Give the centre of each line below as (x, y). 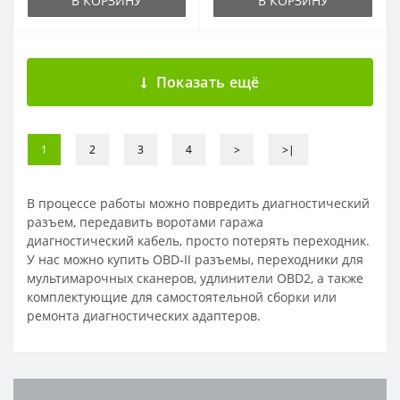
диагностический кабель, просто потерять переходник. (198, 240)
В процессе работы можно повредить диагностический (198, 203)
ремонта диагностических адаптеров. (144, 315)
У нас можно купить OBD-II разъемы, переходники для (195, 259)
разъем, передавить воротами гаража (145, 221)
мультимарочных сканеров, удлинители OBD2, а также (195, 278)
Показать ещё (208, 82)
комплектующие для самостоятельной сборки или (182, 296)
